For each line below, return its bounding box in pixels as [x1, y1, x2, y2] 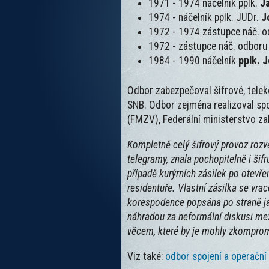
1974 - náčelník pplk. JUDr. [148, 11, 262, 24]
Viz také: [127, 250, 165, 262]
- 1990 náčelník [172, 55, 239, 67]
